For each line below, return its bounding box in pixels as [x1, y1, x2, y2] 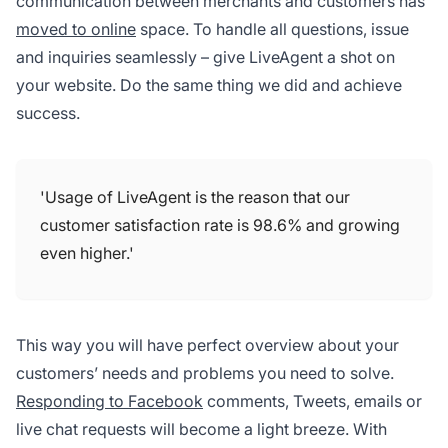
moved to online [16, 19, 136, 40]
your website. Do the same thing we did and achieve [16, 75, 402, 96]
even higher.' [40, 243, 134, 264]
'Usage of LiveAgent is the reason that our [40, 187, 350, 208]
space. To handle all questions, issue [136, 19, 409, 40]
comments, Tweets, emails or [203, 391, 422, 412]
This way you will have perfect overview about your [16, 335, 399, 356]
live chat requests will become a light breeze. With [16, 419, 387, 440]
